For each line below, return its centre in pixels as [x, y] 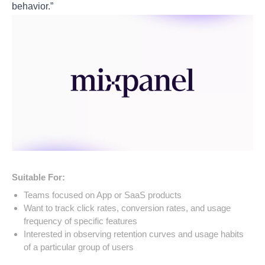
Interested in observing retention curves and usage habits [134, 234]
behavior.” [33, 7]
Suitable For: [39, 177]
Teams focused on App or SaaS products [103, 195]
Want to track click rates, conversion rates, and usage [127, 208]
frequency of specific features [81, 221]
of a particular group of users [79, 247]
